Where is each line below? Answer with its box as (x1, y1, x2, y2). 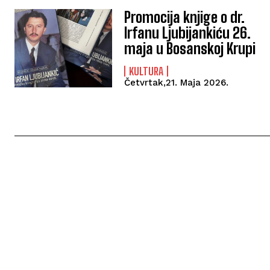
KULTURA (129, 64, 164, 78)
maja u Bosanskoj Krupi (124, 40, 256, 58)
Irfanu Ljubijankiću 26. (124, 24, 251, 42)
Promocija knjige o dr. (124, 8, 245, 27)
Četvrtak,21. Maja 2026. (124, 77, 229, 89)
